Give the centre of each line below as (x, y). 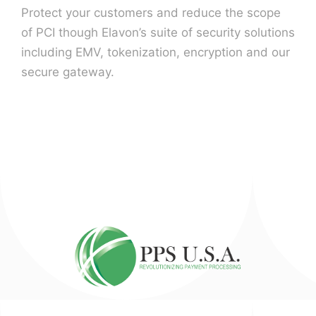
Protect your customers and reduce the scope (151, 13)
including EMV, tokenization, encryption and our (156, 52)
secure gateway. (68, 72)
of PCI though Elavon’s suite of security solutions (158, 32)
